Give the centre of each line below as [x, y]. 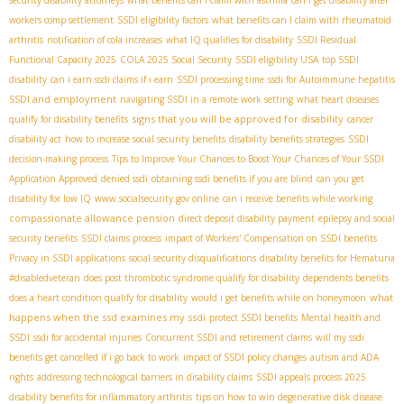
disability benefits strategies [287, 139]
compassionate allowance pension [92, 218]
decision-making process [59, 159]
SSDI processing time [220, 80]
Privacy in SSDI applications [67, 258]
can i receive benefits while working [298, 199]
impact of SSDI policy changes [245, 358]
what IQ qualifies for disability [230, 40]
